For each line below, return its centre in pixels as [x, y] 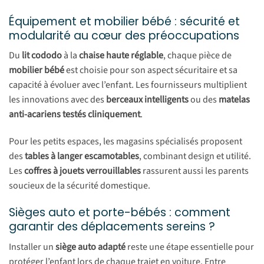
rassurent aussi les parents [195, 171]
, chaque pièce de [197, 56]
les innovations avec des [57, 100]
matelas [234, 100]
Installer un [32, 247]
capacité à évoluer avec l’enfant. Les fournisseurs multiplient [128, 85]
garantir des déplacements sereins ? [112, 226]
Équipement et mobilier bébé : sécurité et [124, 21]
